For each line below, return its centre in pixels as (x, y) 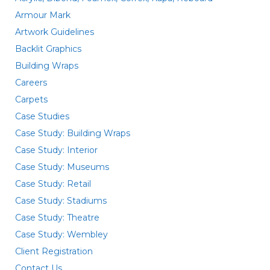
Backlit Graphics (48, 49)
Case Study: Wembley (61, 234)
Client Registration (54, 251)
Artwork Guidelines (55, 32)
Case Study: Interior (56, 150)
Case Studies (42, 116)
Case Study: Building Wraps (73, 133)
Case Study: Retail (53, 184)
